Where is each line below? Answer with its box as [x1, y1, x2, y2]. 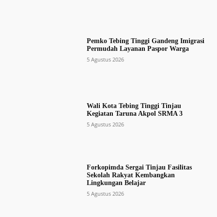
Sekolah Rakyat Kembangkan [86, 171, 175, 179]
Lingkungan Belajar [86, 179, 146, 186]
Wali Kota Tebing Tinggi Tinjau [86, 102, 181, 110]
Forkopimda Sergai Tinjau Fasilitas [86, 163, 192, 171]
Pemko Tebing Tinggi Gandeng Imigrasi [86, 37, 204, 45]
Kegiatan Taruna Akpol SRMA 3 [86, 110, 183, 118]
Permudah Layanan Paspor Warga [86, 45, 189, 53]
